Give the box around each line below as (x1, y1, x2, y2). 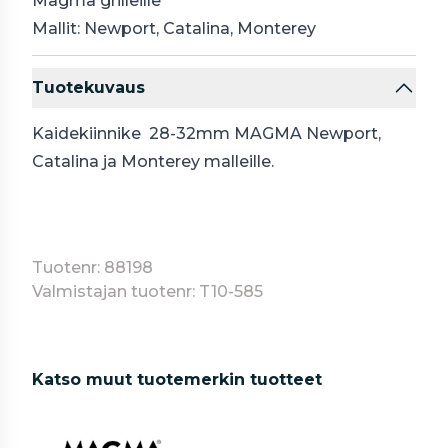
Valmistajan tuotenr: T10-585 (32, 282, 263, 301)
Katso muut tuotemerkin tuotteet (32, 370, 322, 389)
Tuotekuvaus (32, 78, 145, 97)
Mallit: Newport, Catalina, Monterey (32, 19, 316, 38)
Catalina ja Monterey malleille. (32, 152, 278, 171)
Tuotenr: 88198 (32, 258, 153, 277)
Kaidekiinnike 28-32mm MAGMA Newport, (32, 124, 381, 143)
